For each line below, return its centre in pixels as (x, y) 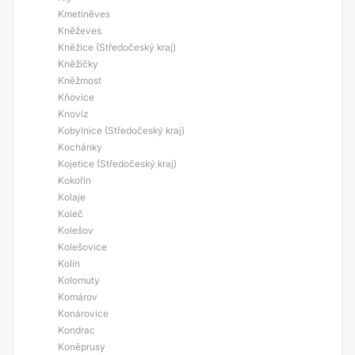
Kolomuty (79, 280)
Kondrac (76, 330)
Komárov (78, 297)
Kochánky (80, 147)
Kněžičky (78, 64)
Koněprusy (82, 347)
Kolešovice (82, 247)
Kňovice (76, 97)
